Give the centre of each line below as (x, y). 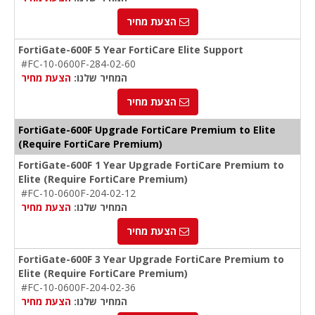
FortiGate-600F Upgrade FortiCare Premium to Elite (147, 130)
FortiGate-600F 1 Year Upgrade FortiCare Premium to (151, 165)
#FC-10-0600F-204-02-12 (78, 193)
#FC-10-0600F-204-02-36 (78, 288)
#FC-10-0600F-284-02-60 (78, 64)
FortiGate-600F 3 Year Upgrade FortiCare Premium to (151, 259)
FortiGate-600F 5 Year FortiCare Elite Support (131, 50)
